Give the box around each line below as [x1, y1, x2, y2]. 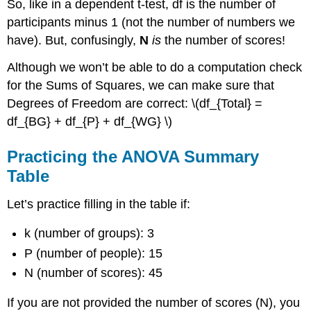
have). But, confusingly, [7, 33, 140, 48]
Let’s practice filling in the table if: [7, 196, 191, 211]
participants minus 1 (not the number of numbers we [7, 15, 296, 30]
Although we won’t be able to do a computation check [7, 60, 303, 74]
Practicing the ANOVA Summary [7, 146, 260, 166]
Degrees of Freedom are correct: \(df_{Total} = [7, 96, 263, 110]
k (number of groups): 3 [24, 226, 155, 241]
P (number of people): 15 [24, 246, 163, 260]
